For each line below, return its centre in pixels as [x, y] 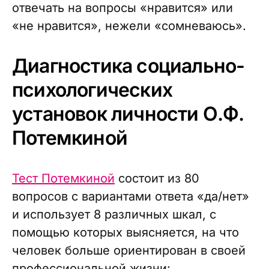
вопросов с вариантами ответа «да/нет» [131, 196]
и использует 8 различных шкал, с [114, 214]
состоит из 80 [157, 178]
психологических [92, 90]
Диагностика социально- [128, 66]
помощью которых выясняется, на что [125, 232]
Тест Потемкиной [63, 178]
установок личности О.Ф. [128, 114]
